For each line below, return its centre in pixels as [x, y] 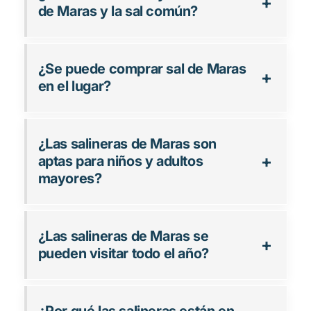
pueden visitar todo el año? [123, 254]
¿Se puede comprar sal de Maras [142, 69]
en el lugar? [74, 86]
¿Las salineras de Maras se [123, 236]
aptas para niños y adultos [120, 161]
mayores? [70, 179]
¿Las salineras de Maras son [127, 144]
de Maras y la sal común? [118, 11]
